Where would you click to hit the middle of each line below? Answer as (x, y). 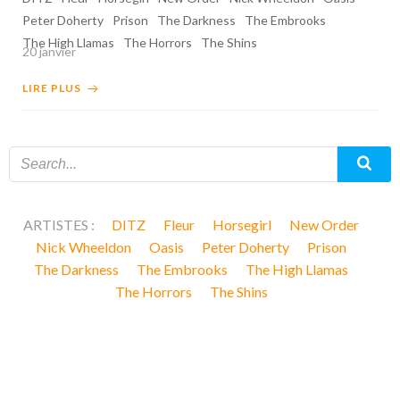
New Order (324, 225)
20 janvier (49, 51)
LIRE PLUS (52, 88)
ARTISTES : (60, 225)
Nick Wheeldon (83, 247)
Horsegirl (242, 225)
